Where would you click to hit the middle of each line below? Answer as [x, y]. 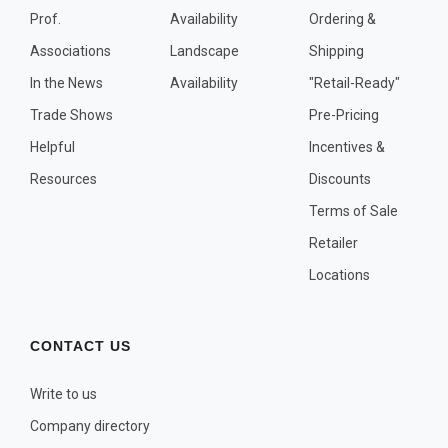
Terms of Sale [353, 211]
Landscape [204, 51]
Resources [63, 179]
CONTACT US [80, 346]
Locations [339, 275]
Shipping [336, 51]
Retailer [333, 243]
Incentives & [347, 147]
